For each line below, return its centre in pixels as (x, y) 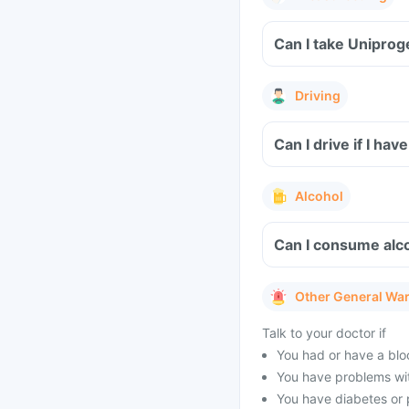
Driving (318, 95)
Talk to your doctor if (324, 333)
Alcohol (319, 196)
